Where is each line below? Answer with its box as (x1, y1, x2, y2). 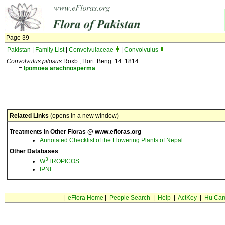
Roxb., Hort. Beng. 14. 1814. (62, 58, 140, 65)
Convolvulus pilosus (7, 58, 62, 65)
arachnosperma (50, 65, 95, 72)
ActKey (177, 194, 197, 201)
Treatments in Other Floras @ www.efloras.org (10, 128, 141, 135)
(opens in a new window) (49, 112, 119, 119)
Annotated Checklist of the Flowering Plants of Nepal (40, 137, 183, 144)
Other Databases (10, 148, 58, 155)
